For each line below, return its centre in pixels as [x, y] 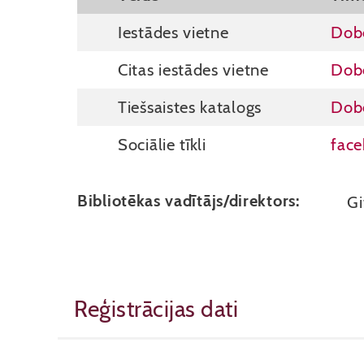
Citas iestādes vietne [193, 69]
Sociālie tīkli [162, 144]
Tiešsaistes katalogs [190, 107]
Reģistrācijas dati [156, 309]
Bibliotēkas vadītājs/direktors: [188, 201]
